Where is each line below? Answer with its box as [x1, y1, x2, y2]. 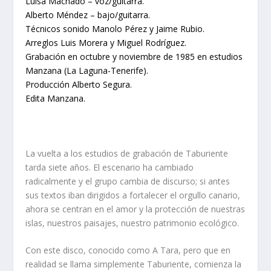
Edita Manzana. [25, 92, 86, 104]
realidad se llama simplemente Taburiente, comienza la [25, 258, 242, 270]
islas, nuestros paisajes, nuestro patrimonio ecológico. [25, 217, 240, 229]
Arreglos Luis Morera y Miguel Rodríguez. [25, 36, 187, 48]
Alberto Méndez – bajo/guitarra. [25, 8, 151, 21]
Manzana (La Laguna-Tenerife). [25, 64, 149, 76]
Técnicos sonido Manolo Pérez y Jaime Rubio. [25, 22, 205, 34]
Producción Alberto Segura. [25, 78, 132, 90]
